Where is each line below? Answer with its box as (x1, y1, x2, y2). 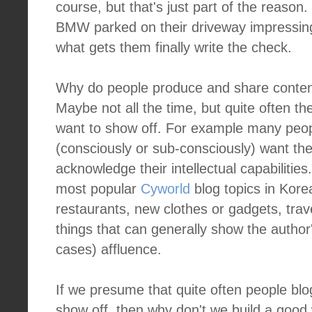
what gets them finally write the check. (56, 40, 292, 55)
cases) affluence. (56, 242, 162, 257)
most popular (56, 181, 141, 196)
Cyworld (141, 181, 190, 196)
